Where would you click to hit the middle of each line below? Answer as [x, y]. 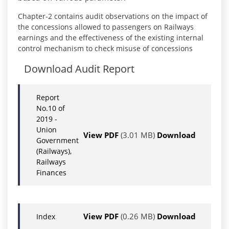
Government [58, 141]
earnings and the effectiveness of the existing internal [111, 38]
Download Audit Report [79, 69]
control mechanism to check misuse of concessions [105, 49]
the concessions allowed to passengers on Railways [106, 27]
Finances [51, 173]
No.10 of [51, 108]
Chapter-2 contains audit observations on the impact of [113, 16]
